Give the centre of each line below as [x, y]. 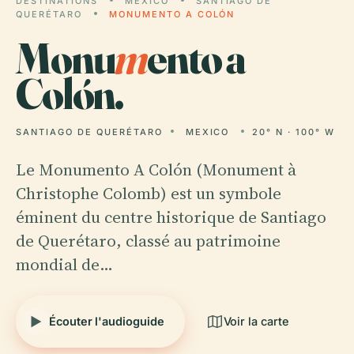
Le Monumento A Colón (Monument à [156, 169]
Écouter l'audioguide [107, 321]
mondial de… [64, 264]
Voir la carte [256, 321]
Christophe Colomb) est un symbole [149, 193]
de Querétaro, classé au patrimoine [148, 241]
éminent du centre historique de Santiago [171, 217]
